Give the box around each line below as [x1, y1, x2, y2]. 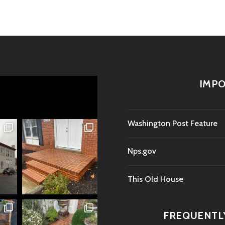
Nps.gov [128, 146, 156, 156]
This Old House [128, 174, 183, 184]
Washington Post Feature [128, 119, 217, 128]
